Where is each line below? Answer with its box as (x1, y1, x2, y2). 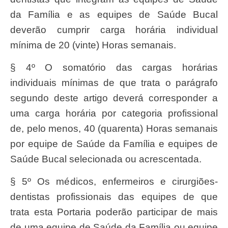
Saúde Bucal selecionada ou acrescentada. (10, 153, 202, 164)
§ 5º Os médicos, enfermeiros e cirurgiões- (10, 176, 218, 187)
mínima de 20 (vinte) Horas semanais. (10, 39, 176, 50)
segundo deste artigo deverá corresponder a (10, 92, 218, 103)
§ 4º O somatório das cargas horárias (10, 62, 218, 73)
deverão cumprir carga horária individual (10, 24, 218, 35)
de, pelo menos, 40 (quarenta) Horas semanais (10, 123, 218, 134)
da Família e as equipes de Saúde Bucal (10, 9, 218, 20)
